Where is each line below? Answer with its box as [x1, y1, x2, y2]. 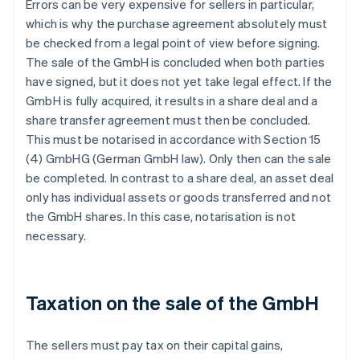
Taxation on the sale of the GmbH [26, 290, 320, 316]
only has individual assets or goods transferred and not [26, 189, 332, 206]
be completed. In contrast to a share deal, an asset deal [26, 170, 334, 186]
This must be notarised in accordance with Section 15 [26, 131, 321, 148]
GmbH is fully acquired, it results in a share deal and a [26, 92, 318, 109]
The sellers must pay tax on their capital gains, [26, 337, 284, 354]
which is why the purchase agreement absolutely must [26, 15, 328, 32]
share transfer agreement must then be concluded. [26, 112, 311, 129]
